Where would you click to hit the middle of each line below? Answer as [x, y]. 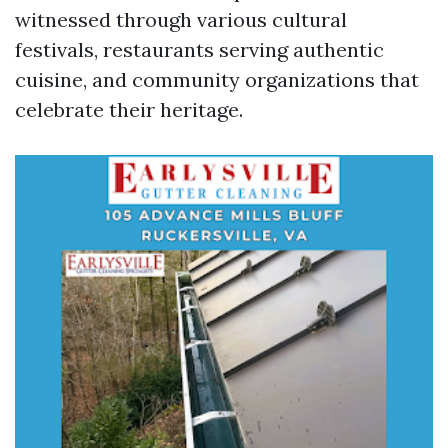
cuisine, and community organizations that [217, 79]
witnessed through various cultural [181, 19]
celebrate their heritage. [129, 109]
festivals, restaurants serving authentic [199, 49]
